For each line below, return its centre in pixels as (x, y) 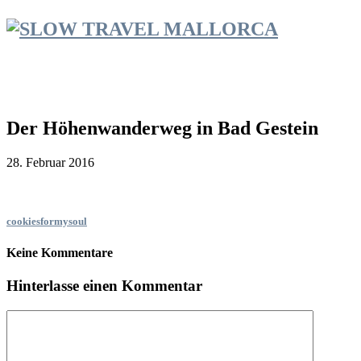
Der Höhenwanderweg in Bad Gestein (162, 128)
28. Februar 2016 (50, 162)
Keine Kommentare (60, 252)
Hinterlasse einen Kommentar (104, 286)
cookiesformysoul (47, 221)
